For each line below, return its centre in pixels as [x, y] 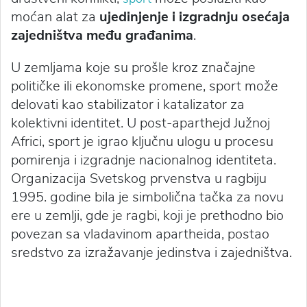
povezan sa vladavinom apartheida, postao [140, 234]
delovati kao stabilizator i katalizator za [128, 105]
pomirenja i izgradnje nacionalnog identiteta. [144, 160]
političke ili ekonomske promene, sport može [145, 86]
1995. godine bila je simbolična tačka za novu [147, 197]
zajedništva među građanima [102, 36]
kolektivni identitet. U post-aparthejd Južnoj [140, 123]
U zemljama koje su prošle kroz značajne [133, 68]
